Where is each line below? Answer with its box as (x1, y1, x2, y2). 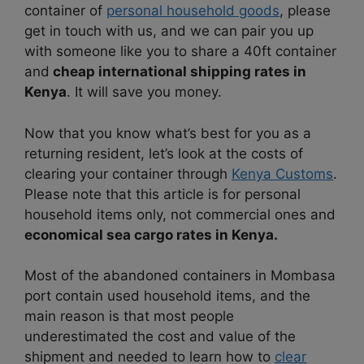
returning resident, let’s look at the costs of (24, 145, 303, 162)
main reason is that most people (24, 308, 234, 325)
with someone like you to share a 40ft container (24, 43, 336, 60)
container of (24, 2, 106, 19)
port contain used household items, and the (24, 288, 310, 305)
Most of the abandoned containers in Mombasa (24, 267, 336, 284)
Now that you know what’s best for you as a (24, 124, 311, 141)
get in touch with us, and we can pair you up (24, 23, 314, 40)
